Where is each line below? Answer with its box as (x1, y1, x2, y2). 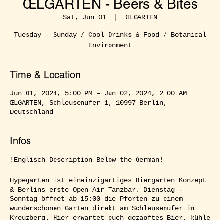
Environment (88, 41, 132, 49)
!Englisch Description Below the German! (10, 155, 163, 164)
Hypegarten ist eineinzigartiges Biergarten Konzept (10, 176, 206, 184)
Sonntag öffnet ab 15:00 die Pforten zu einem (10, 194, 183, 203)
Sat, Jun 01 (63, 13, 106, 21)
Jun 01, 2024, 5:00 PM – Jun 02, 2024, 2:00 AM (10, 89, 187, 97)
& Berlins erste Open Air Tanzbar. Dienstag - (10, 185, 183, 193)
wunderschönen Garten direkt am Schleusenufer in (10, 204, 194, 212)
